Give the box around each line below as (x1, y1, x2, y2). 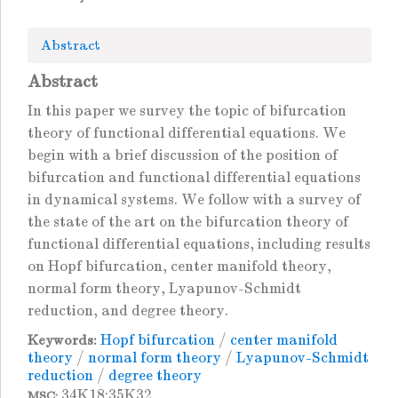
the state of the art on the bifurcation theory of (28, 213, 348, 231)
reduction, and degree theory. (28, 302, 228, 320)
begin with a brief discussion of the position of (28, 147, 338, 164)
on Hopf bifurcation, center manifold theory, (28, 258, 331, 275)
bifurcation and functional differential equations (28, 169, 361, 187)
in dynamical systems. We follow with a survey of (28, 191, 361, 209)
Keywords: (28, 332, 97, 348)
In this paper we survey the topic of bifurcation (28, 102, 346, 120)
